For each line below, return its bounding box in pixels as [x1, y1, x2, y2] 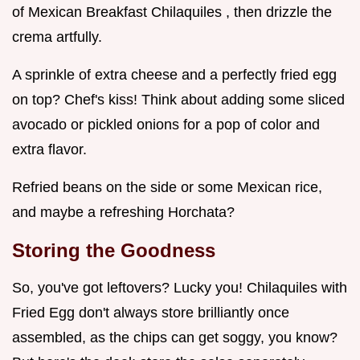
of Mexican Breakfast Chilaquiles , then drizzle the [12, 4, 332, 21]
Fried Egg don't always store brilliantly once [12, 305, 289, 321]
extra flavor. [12, 141, 87, 158]
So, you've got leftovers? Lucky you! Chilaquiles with [12, 280, 347, 297]
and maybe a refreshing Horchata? [12, 204, 235, 221]
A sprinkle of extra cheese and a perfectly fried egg [12, 67, 337, 84]
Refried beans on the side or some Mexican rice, [12, 179, 322, 196]
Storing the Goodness [12, 239, 215, 262]
